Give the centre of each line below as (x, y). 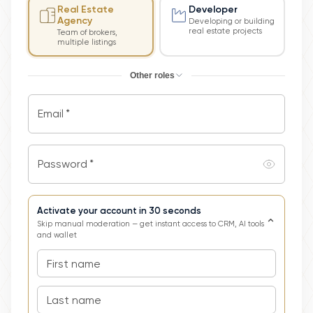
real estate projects (225, 31)
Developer (213, 9)
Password (63, 164)
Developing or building (231, 21)
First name (74, 264)
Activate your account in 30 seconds (119, 211)
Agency (74, 20)
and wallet (57, 235)
